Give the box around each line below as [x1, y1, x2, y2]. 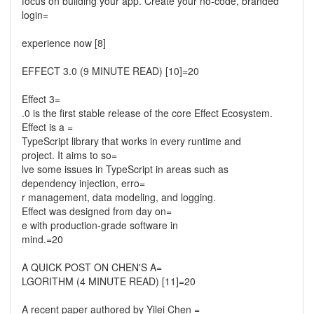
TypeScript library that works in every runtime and [22, 134, 241, 148]
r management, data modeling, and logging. [22, 190, 216, 204]
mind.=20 [22, 232, 63, 246]
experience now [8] [22, 36, 106, 50]
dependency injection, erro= [22, 176, 145, 190]
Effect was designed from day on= [22, 204, 172, 218]
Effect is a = [22, 120, 73, 134]
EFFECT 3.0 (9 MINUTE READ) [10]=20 [22, 64, 199, 78]
